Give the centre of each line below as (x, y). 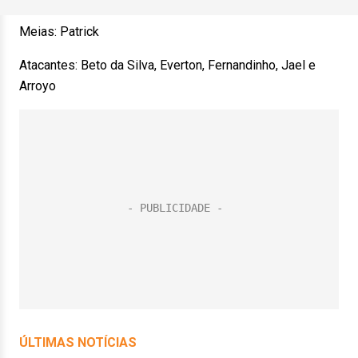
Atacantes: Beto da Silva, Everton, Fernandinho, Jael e (167, 65)
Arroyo (38, 86)
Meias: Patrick (59, 32)
